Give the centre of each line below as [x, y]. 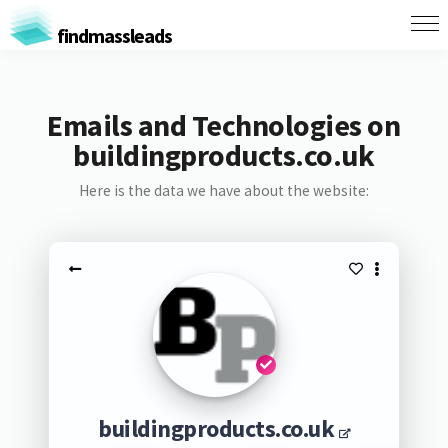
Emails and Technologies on [224, 125]
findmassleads [112, 35]
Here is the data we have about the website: [223, 190]
